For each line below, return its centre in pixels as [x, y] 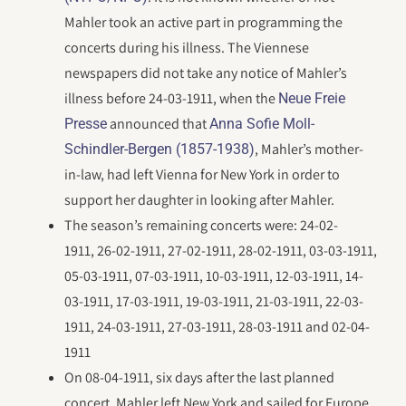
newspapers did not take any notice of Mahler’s [206, 73]
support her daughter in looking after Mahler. [200, 200]
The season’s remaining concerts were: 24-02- [202, 225]
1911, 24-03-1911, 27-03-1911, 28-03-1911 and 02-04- [217, 327]
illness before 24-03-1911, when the [172, 98]
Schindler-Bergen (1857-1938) [160, 149]
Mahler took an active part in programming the [204, 22]
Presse [86, 124]
